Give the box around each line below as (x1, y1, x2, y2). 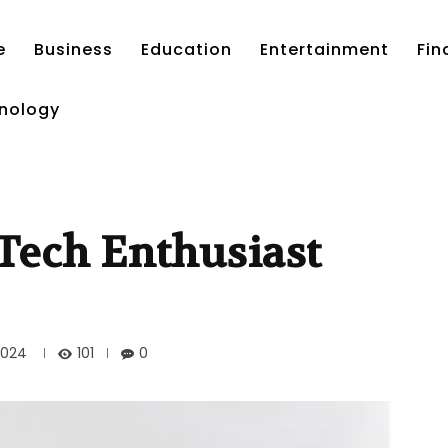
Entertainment (260, 38, 389, 61)
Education (141, 38, 232, 61)
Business (34, 38, 113, 61)
